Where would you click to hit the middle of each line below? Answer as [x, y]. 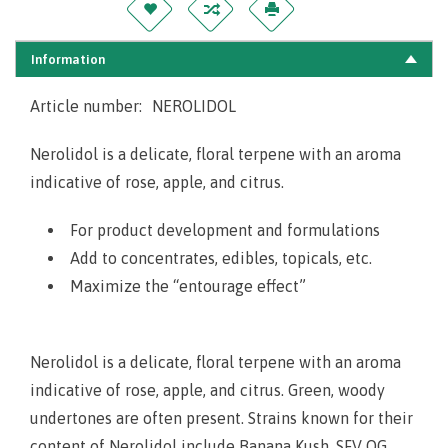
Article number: [86, 105]
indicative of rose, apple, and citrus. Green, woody [207, 389]
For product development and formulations [225, 229]
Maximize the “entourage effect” [188, 285]
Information [68, 59]
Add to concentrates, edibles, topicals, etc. [221, 257]
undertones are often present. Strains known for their [221, 417]
